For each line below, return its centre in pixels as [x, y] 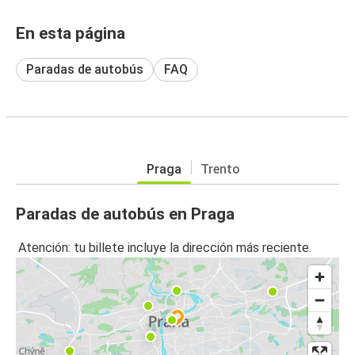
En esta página [71, 33]
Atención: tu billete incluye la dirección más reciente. [165, 248]
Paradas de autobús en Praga [125, 214]
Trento [220, 169]
